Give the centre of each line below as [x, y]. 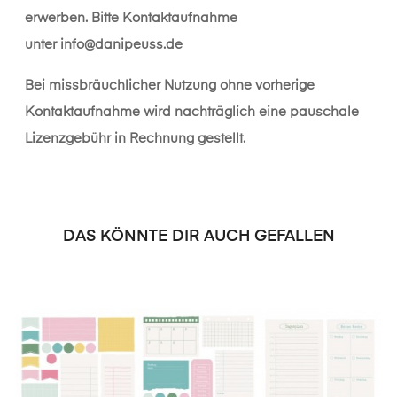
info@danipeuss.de [121, 45]
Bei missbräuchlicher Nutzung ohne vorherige [170, 86]
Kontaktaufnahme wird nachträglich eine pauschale [192, 113]
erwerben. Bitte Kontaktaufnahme [131, 19]
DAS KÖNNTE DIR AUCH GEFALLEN [198, 237]
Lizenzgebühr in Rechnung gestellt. [135, 139]
